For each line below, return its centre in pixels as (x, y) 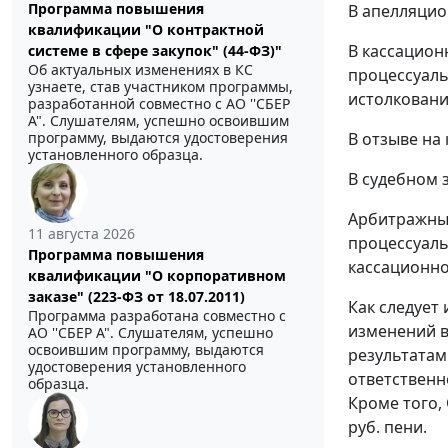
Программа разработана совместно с (157, 316)
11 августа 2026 (81, 234)
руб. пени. (387, 426)
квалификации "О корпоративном (157, 276)
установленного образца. (115, 155)
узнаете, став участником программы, (160, 87)
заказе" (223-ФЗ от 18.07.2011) (136, 297)
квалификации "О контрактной (146, 30)
